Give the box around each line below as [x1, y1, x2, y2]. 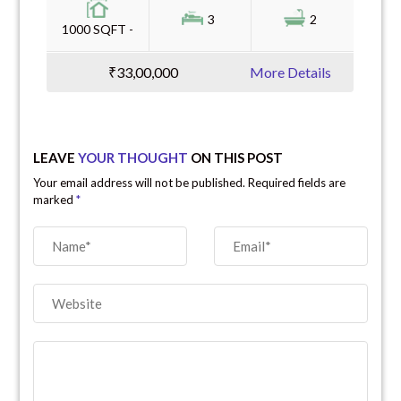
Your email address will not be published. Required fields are [33, 175, 346, 190]
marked [33, 192, 77, 207]
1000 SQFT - [62, 21, 134, 37]
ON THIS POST [188, 149, 284, 166]
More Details [250, 63, 332, 81]
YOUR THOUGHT [78, 149, 189, 166]
